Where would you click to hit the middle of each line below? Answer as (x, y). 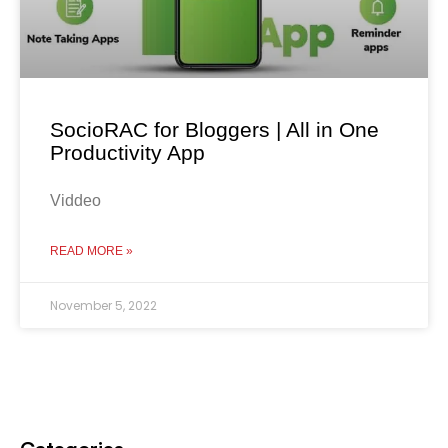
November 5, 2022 (103, 305)
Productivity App (127, 152)
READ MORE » (91, 250)
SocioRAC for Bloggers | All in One (214, 129)
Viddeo (75, 200)
